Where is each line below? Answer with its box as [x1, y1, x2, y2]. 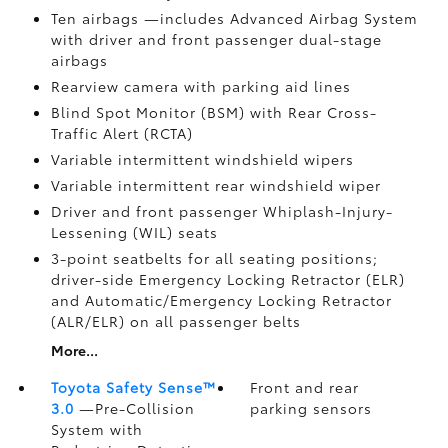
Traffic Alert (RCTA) [50, 123, 193, 143]
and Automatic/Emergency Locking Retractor [50, 290, 392, 310]
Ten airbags [50, 8, 144, 28]
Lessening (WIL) [50, 222, 173, 242]
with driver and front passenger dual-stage [50, 29, 382, 49]
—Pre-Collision [78, 398, 195, 418]
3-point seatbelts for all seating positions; [50, 248, 378, 268]
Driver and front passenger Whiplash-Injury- [50, 201, 393, 221]
